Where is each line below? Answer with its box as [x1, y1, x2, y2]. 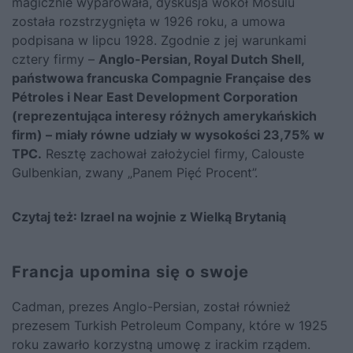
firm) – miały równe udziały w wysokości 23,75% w [12, 126, 325, 143]
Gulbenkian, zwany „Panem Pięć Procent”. [12, 164, 258, 180]
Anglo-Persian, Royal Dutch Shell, [98, 50, 304, 67]
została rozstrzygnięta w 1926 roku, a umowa [12, 13, 285, 29]
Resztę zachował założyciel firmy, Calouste [42, 145, 304, 162]
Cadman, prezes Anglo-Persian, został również [12, 298, 291, 314]
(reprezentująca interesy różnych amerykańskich [12, 107, 317, 124]
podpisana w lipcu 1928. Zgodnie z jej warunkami [12, 32, 307, 48]
